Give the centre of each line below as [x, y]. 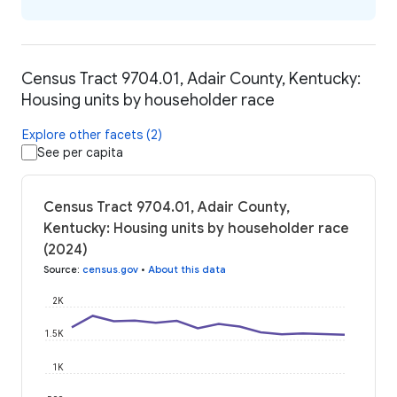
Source [60, 270]
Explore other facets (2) [92, 135]
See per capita [80, 153]
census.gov [110, 270]
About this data [187, 270]
